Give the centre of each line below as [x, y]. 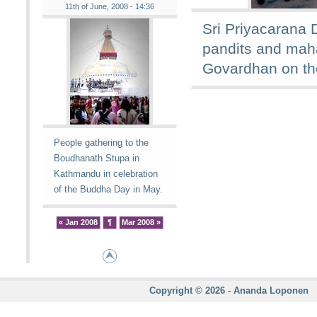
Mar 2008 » [141, 222]
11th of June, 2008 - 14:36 [110, 6]
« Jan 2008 [78, 222]
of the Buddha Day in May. [108, 189]
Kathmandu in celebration [106, 174]
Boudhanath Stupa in [97, 158]
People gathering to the [101, 143]
